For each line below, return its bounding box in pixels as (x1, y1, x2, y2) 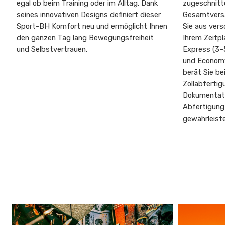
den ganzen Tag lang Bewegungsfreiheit (17, 33, 154, 43)
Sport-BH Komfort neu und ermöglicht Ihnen (17, 22, 168, 31)
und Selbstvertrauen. (17, 45, 88, 54)
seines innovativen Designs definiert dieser (17, 10, 161, 20)
